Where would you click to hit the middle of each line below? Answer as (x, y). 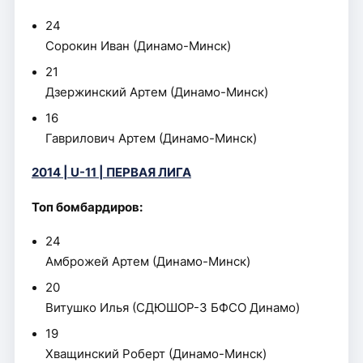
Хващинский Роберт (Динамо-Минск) (156, 354)
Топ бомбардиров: (87, 207)
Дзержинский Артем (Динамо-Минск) (157, 92)
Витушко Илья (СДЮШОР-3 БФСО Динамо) (173, 308)
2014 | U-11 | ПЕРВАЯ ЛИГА (111, 173)
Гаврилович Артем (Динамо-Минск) (152, 138)
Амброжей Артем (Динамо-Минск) (148, 262)
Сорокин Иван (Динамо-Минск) (139, 46)
